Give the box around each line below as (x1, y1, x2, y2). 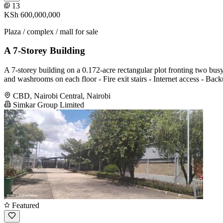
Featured (10, 201, 39, 210)
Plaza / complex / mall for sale (4, 27, 98, 36)
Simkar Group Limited (11, 101, 84, 110)
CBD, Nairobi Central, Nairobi (13, 92, 111, 101)
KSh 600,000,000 (4, 10, 60, 19)
